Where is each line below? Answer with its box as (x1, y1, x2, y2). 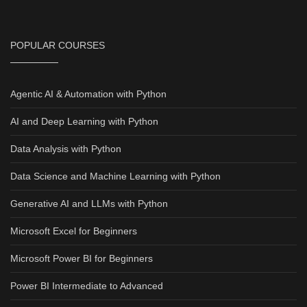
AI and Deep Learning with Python (10, 116, 158, 127)
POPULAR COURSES (10, 40, 105, 51)
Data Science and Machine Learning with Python (10, 171, 221, 182)
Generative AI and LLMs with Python (10, 198, 168, 210)
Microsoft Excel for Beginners (10, 225, 137, 237)
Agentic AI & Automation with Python (10, 88, 167, 100)
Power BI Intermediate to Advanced (10, 280, 163, 292)
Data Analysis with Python (10, 143, 121, 155)
